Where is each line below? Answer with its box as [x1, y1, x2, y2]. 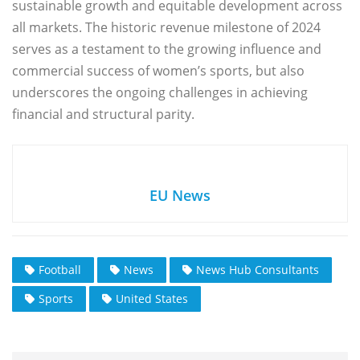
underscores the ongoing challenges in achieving [12, 84, 308, 102]
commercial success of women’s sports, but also [12, 62, 305, 80]
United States [116, 291, 188, 307]
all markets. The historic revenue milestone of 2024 [12, 18, 321, 37]
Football [39, 262, 81, 278]
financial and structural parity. [12, 105, 194, 124]
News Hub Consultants [196, 262, 319, 278]
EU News [149, 186, 211, 206]
